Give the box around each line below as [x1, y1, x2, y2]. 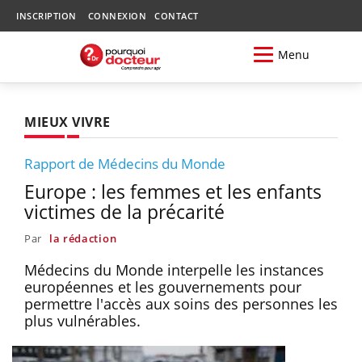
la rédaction [48, 230, 117, 246]
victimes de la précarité [24, 198, 225, 225]
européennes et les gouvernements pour [24, 276, 301, 297]
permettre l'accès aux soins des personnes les [24, 293, 338, 314]
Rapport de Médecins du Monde [24, 154, 225, 173]
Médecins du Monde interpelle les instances [24, 259, 324, 280]
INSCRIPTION [16, 10, 77, 22]
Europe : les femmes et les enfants [24, 178, 322, 204]
